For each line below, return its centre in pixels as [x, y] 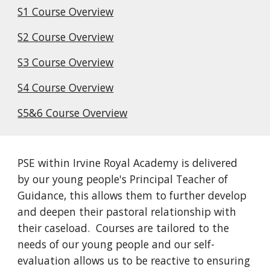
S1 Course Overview [66, 11]
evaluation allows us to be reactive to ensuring [134, 260]
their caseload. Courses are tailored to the [124, 228]
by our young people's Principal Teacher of [123, 179]
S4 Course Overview [66, 87]
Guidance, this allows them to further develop [132, 195]
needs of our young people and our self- [116, 244]
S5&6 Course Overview [73, 113]
